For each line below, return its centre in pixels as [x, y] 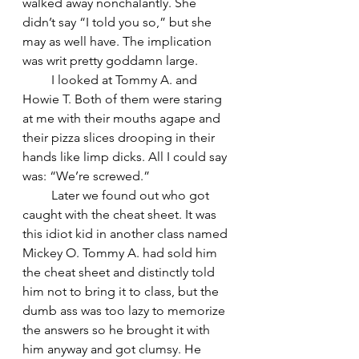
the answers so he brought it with [118, 329]
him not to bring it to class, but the [122, 291]
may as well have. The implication [119, 41]
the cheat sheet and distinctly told [120, 272]
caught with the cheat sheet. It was [121, 214]
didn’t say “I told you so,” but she [119, 22]
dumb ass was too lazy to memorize [125, 310]
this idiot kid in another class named [127, 233]
